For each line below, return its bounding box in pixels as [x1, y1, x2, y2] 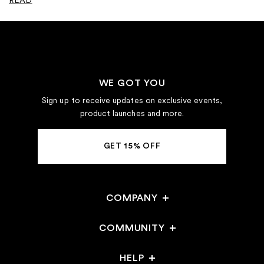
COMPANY [106, 193, 158, 203]
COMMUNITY [99, 223, 165, 233]
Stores [119, 239, 145, 249]
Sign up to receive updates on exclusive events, [42, 95, 222, 105]
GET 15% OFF [103, 141, 161, 150]
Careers [117, 217, 147, 227]
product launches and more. [80, 108, 184, 118]
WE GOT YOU [98, 78, 166, 88]
